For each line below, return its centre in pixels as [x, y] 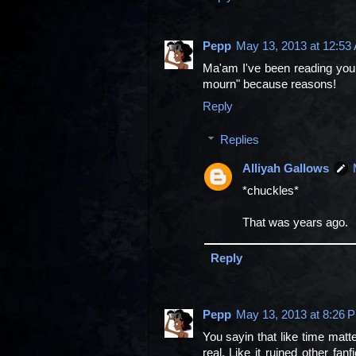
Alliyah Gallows [286, 168]
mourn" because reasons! [269, 84]
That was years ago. [296, 222]
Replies [240, 139]
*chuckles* [271, 190]
